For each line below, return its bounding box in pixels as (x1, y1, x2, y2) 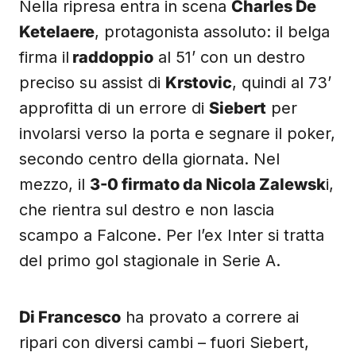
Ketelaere (19, 22, 95, 41)
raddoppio (69, 48, 153, 67)
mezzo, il (19, 175, 90, 194)
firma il (19, 48, 69, 67)
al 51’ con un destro (153, 48, 305, 67)
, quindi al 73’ (232, 73, 331, 92)
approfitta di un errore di (19, 99, 209, 118)
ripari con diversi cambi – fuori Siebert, (19, 333, 309, 352)
